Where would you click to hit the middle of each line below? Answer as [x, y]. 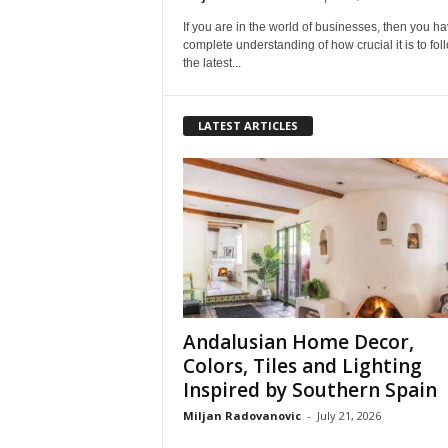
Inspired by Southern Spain [309, 389]
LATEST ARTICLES [247, 125]
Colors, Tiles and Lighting [302, 365]
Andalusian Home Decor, [298, 341]
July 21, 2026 [348, 415]
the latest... [211, 63]
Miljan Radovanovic [241, 415]
